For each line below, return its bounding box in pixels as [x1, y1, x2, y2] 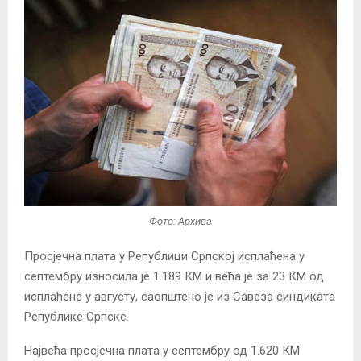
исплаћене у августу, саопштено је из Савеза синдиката [24, 289, 335, 305]
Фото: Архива [149, 214, 212, 227]
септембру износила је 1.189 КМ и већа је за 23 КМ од [24, 269, 324, 284]
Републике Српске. [24, 309, 129, 325]
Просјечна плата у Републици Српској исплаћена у [24, 249, 305, 264]
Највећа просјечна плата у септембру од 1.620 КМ [24, 343, 300, 359]
